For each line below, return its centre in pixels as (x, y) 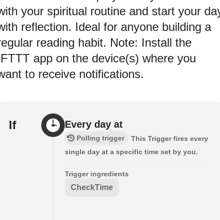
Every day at (94, 124)
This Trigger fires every (170, 138)
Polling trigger (100, 138)
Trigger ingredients (97, 174)
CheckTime (92, 187)
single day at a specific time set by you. (131, 151)
